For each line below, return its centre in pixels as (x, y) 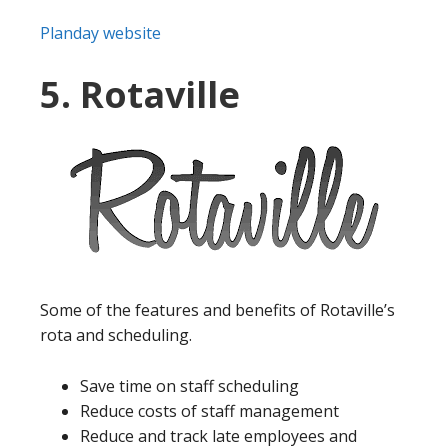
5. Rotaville (140, 94)
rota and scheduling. (116, 334)
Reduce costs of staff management (209, 410)
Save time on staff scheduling (189, 385)
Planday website (100, 32)
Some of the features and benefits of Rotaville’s (217, 309)
